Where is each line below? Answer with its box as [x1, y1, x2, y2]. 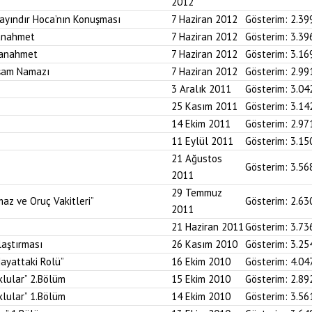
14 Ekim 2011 [171, 117, 231, 130]
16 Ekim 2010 [171, 255, 231, 268]
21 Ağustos [171, 152, 222, 165]
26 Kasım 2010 [171, 237, 237, 251]
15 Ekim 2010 [171, 272, 231, 286]
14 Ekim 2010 [171, 290, 231, 303]
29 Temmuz [171, 186, 222, 199]
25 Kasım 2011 [171, 100, 237, 113]
